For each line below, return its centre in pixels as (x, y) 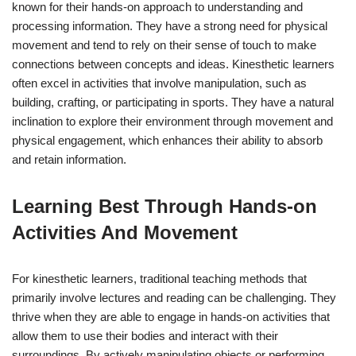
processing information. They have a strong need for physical (170, 25)
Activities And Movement (125, 232)
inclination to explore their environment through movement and (172, 121)
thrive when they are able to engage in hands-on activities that (171, 316)
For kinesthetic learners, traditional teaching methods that (159, 278)
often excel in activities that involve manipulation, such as (159, 83)
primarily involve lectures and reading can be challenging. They (174, 297)
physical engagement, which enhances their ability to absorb (167, 140)
